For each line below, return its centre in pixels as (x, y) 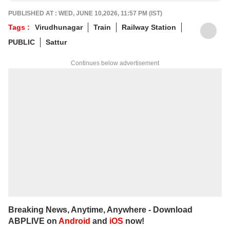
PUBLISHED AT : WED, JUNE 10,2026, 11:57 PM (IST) (85, 13)
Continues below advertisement (115, 63)
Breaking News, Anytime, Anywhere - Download (100, 209)
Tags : (19, 27)
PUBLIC (22, 42)
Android (74, 221)
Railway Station (149, 27)
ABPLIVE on (33, 221)
